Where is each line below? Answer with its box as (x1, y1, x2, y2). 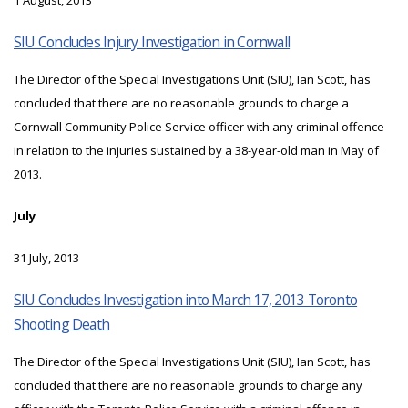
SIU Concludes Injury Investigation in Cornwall (14, 32, 291, 53)
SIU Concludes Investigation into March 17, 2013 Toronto (14, 290, 358, 311)
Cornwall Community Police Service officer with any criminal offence (14, 118, 384, 136)
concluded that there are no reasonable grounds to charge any (14, 377, 362, 394)
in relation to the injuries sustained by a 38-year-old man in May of (14, 142, 379, 159)
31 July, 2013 (14, 250, 79, 267)
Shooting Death (14, 314, 110, 335)
